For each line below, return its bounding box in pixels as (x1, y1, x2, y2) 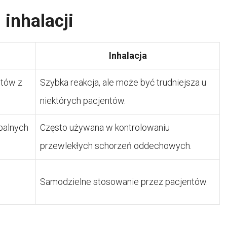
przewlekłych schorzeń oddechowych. (40, 140, 192, 151)
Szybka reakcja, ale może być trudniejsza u (40, 77, 206, 88)
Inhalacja (108, 50, 147, 61)
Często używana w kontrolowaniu (40, 122, 170, 133)
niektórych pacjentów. (40, 95, 126, 106)
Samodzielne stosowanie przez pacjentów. (40, 176, 208, 187)
